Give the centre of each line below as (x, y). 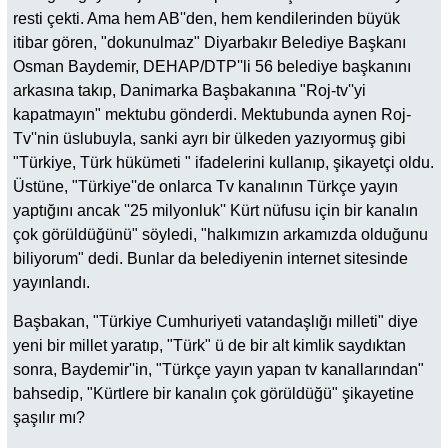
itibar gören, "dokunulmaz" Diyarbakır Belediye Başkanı (209, 43)
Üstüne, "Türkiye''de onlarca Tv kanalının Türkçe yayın (205, 187)
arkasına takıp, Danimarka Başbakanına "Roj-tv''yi (189, 91)
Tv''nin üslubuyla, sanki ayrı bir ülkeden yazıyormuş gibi (209, 139)
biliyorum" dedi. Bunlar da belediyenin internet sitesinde (210, 259)
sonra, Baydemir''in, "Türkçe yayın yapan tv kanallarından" (218, 369)
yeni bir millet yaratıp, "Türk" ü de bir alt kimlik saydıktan (209, 345)
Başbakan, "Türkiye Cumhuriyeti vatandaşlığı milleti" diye (215, 321)
